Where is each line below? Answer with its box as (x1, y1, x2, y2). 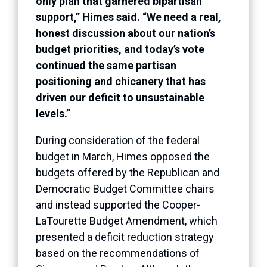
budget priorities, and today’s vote (36, 42, 204, 55)
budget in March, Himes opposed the (36, 150, 210, 163)
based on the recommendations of (36, 246, 200, 259)
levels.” (36, 107, 70, 120)
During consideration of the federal (36, 133, 200, 147)
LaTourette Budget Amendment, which (36, 214, 218, 227)
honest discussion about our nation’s (36, 26, 215, 39)
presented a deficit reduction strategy (36, 230, 214, 243)
